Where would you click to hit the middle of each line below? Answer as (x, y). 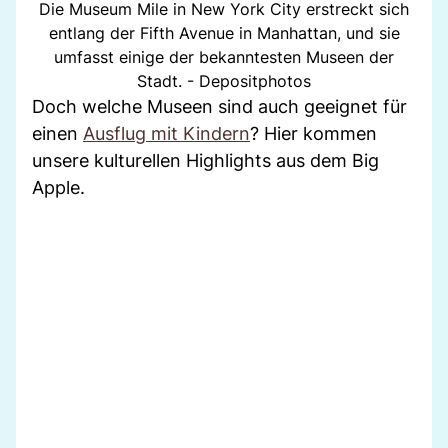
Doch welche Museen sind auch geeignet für (219, 106)
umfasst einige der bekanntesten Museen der (224, 56)
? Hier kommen (313, 133)
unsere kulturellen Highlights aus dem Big (205, 160)
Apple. (58, 187)
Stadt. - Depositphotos (224, 80)
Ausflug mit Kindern (166, 133)
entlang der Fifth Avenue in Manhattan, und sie (224, 32)
